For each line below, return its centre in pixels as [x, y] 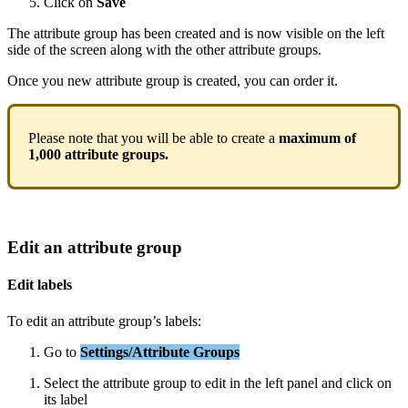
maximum [310, 138]
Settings [104, 352]
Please [46, 138]
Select [61, 382]
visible [305, 34]
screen [88, 50]
